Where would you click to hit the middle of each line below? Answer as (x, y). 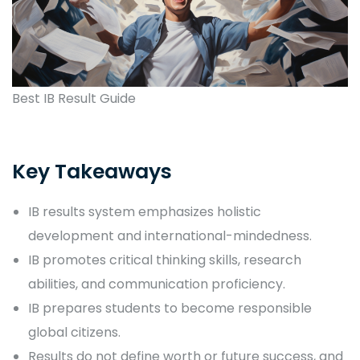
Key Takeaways (92, 172)
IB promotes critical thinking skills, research (165, 260)
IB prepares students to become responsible (170, 309)
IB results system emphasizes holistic (145, 212)
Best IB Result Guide (74, 99)
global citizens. (74, 333)
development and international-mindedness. (170, 236)
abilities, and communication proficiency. (157, 284)
